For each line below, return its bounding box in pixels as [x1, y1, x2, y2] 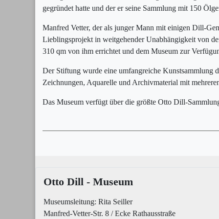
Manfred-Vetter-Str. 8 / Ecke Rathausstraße [44, 209, 175, 218]
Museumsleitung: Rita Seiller [44, 197, 132, 206]
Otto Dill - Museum [44, 175, 133, 188]
